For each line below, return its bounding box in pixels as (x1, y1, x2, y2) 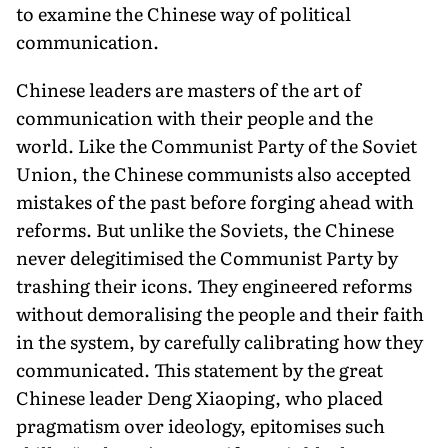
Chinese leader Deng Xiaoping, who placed (16, 383, 383, 411)
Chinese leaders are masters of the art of (16, 75, 361, 103)
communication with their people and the (16, 103, 373, 131)
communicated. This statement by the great (16, 355, 383, 383)
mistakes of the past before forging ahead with (16, 187, 414, 215)
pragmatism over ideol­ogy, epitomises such (16, 411, 385, 439)
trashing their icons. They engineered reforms (16, 271, 412, 299)
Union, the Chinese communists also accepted (16, 159, 411, 187)
